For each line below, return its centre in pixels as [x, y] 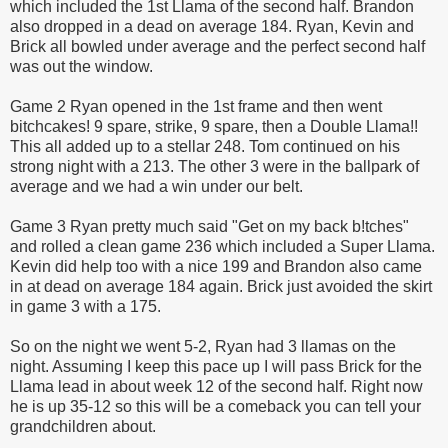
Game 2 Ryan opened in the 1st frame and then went [196, 106]
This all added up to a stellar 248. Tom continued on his [205, 146]
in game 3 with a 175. [85, 306]
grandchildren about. [83, 426]
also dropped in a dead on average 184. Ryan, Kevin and [212, 26]
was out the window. [81, 66]
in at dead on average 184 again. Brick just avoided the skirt [221, 286]
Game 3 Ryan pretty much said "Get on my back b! [187, 226]
